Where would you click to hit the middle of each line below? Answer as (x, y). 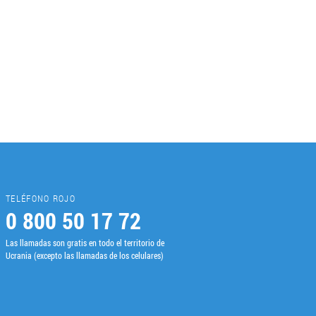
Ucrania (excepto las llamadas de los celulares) (85, 256)
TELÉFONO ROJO (41, 199)
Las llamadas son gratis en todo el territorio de (85, 243)
